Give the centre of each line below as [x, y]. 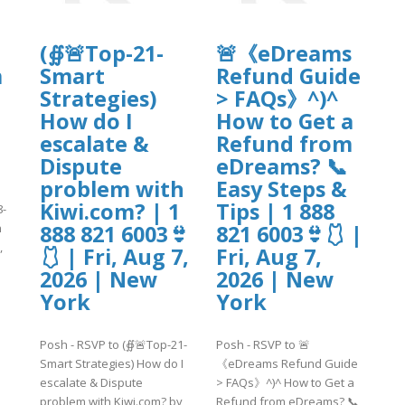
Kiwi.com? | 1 [110, 212]
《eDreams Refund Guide [287, 363]
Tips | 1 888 [275, 212]
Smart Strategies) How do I [112, 363]
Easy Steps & [282, 189]
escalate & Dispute [93, 382]
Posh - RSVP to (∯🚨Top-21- [113, 344]
